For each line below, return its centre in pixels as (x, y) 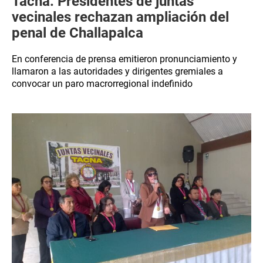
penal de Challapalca (77, 33)
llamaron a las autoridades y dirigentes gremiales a (117, 71)
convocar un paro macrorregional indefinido (102, 84)
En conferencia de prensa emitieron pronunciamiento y (124, 59)
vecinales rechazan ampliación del (120, 17)
